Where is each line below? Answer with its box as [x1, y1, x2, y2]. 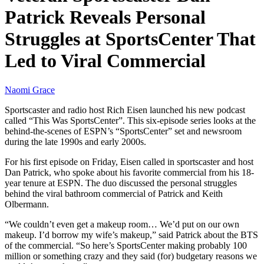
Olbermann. [5, 199, 51, 209]
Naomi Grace [5, 84, 55, 95]
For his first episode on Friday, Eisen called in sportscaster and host [5, 156, 253, 167]
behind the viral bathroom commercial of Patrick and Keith [5, 188, 223, 199]
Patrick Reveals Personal [5, 6, 206, 28]
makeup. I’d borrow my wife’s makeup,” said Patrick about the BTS [5, 229, 258, 240]
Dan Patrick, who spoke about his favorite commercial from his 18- [5, 167, 254, 177]
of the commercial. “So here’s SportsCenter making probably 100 [5, 240, 247, 250]
